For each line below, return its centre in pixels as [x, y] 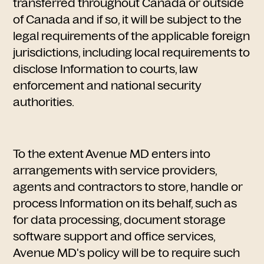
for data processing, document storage [120, 220]
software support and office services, [114, 236]
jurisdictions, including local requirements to [132, 52]
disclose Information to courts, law [106, 69]
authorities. [44, 102]
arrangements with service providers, [115, 170]
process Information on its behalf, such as [125, 203]
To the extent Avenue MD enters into [112, 154]
